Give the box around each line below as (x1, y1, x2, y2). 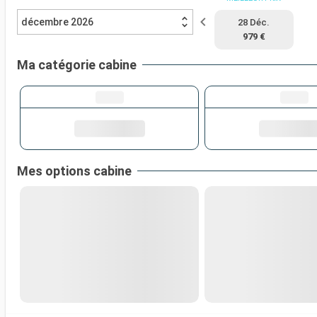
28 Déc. (238, 17, 270, 28)
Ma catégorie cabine (17, 57, 137, 73)
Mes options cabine (17, 163, 132, 178)
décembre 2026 (21, 16, 93, 28)
